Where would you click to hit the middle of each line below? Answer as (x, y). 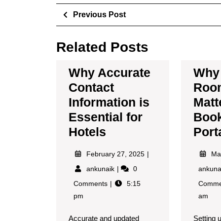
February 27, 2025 (116, 154)
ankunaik (101, 168)
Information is (109, 102)
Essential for (106, 117)
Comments (92, 183)
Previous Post (99, 14)
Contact (91, 87)
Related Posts (102, 47)
